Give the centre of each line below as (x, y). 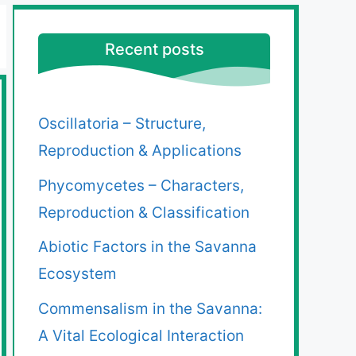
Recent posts (154, 50)
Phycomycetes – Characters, (141, 185)
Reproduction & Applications (140, 151)
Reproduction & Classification (144, 212)
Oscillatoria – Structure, (122, 124)
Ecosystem (77, 274)
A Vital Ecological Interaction (141, 335)
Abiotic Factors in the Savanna (147, 247)
